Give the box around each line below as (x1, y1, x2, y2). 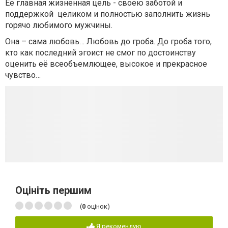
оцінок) (85, 203, 110, 210)
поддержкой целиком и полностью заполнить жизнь (5, 9, 210, 19)
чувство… (5, 70, 41, 80)
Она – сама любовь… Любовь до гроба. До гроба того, (5, 37, 212, 46)
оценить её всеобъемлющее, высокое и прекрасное (5, 59, 207, 69)
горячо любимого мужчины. (5, 20, 112, 30)
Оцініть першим (15, 184, 92, 196)
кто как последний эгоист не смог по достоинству (5, 48, 196, 58)
